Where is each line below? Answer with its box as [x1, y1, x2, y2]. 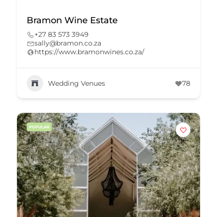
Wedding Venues [48, 78, 105, 88]
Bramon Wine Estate [27, 15, 118, 26]
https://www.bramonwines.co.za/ [34, 47, 144, 56]
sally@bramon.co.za [34, 39, 101, 47]
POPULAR [29, 124, 49, 129]
